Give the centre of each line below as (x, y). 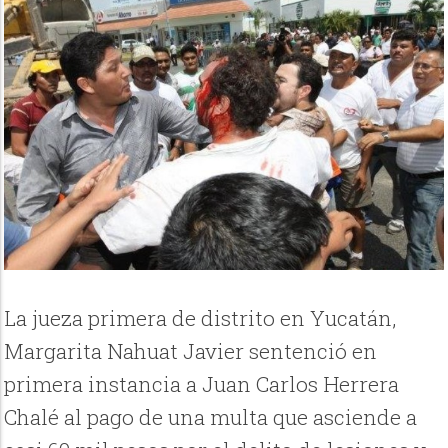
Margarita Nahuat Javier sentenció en (191, 351)
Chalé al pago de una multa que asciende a (211, 417)
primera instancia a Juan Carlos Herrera (202, 384)
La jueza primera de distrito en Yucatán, (200, 318)
